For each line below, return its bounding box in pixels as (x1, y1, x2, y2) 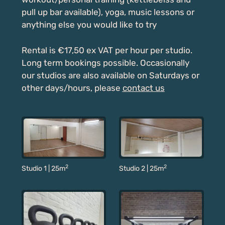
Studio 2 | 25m (119, 164, 164, 173)
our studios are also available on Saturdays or (21, 70, 199, 80)
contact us (122, 82, 165, 93)
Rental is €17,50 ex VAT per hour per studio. (21, 45, 192, 55)
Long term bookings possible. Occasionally (21, 57, 189, 68)
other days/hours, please (21, 82, 123, 93)
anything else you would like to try (21, 20, 157, 30)
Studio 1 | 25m (21, 164, 65, 173)
